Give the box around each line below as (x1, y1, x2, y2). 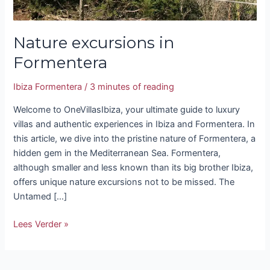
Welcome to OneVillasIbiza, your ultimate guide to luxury (13, 104, 240, 116)
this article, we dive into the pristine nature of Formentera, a (13, 133, 256, 145)
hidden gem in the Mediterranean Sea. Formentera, (13, 148, 221, 159)
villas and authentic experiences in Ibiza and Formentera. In (13, 119, 256, 130)
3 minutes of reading (90, 81, 175, 93)
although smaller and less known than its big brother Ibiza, (13, 162, 254, 174)
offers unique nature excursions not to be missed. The (13, 177, 235, 188)
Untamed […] (13, 191, 67, 202)
